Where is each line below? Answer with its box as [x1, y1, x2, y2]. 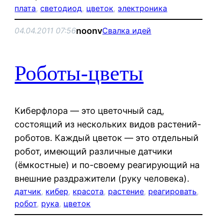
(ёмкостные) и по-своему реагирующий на [15, 159, 200, 170]
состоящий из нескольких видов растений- [15, 119, 201, 129]
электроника [118, 3, 168, 13]
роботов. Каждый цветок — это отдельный [15, 132, 199, 143]
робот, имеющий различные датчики [15, 146, 173, 156]
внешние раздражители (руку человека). [15, 173, 190, 184]
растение [108, 186, 144, 196]
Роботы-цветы [15, 62, 144, 86]
